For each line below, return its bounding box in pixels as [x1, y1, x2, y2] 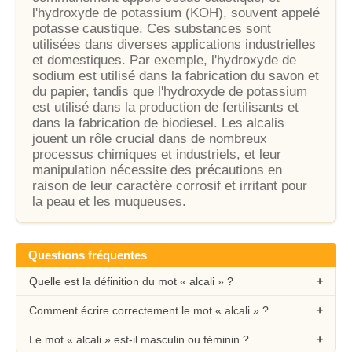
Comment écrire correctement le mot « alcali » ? [29, 304, 269, 317]
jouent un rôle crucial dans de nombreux [32, 131, 267, 146]
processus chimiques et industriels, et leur [32, 147, 281, 162]
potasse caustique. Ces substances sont [32, 21, 271, 36]
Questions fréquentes [28, 248, 147, 262]
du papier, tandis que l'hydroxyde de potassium [32, 84, 307, 99]
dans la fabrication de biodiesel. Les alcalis [32, 115, 284, 130]
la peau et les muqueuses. [32, 194, 186, 209]
